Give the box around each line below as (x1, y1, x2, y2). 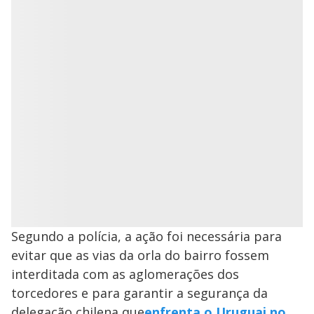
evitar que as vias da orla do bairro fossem (11, 247, 269, 264)
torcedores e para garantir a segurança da (11, 285, 268, 301)
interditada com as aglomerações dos (11, 266, 239, 282)
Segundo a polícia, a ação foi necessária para (11, 228, 282, 245)
